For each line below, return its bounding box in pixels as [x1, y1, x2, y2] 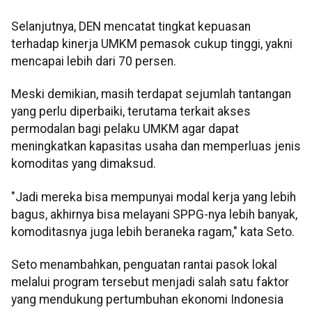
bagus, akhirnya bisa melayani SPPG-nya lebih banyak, [11, 207, 297, 221]
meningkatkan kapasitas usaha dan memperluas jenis [11, 139, 301, 154]
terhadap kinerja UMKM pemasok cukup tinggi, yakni [11, 37, 292, 52]
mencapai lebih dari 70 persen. [11, 54, 176, 69]
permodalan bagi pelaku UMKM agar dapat [11, 122, 239, 136]
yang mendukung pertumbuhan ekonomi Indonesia [11, 292, 283, 307]
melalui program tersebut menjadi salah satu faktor [11, 275, 289, 290]
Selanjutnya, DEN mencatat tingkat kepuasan [11, 19, 251, 34]
